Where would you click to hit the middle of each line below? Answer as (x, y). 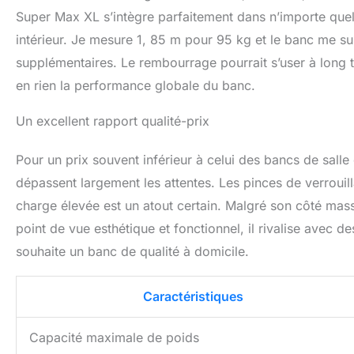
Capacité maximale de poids (114, 338)
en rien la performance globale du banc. (136, 86)
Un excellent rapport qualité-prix (113, 121)
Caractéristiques (193, 297)
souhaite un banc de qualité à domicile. (132, 252)
